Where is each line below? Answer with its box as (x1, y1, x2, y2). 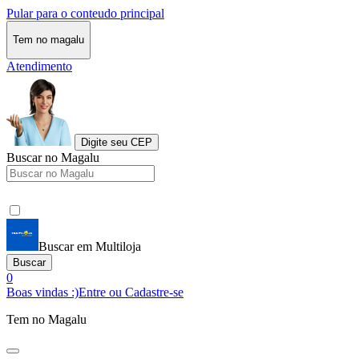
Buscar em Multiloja (38, 239, 141, 253)
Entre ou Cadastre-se (79, 284, 184, 299)
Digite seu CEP (81, 135, 152, 148)
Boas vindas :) (6, 284, 79, 299)
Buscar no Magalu (6, 150, 99, 164)
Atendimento (6, 58, 72, 73)
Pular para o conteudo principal (6, 6, 164, 20)
